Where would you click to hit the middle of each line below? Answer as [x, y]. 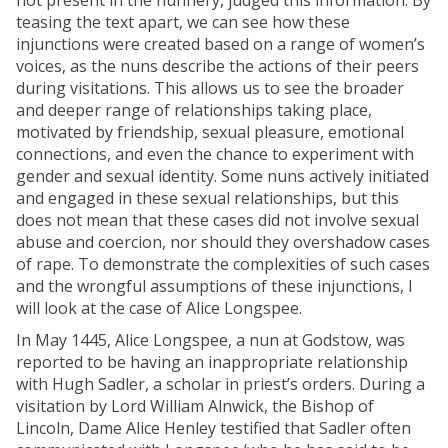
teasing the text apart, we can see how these [183, 22]
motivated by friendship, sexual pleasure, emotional [210, 132]
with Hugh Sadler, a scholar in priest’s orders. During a [220, 384]
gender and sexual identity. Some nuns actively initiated [222, 176]
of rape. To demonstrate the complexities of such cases [223, 264]
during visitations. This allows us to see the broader [210, 88]
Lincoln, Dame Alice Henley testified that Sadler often [213, 428]
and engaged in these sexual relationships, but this [207, 198]
